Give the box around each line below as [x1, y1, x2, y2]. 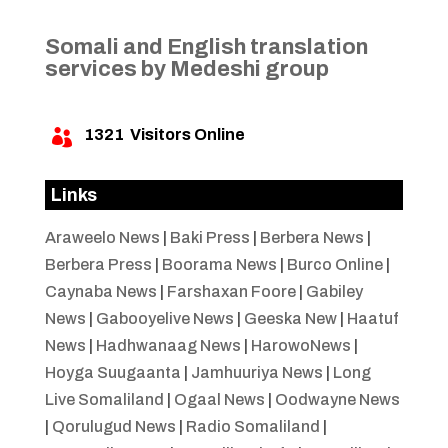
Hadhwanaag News [95, 337, 241, 355]
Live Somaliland [44, 391, 164, 409]
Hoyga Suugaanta [44, 364, 181, 382]
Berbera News [259, 229, 364, 247]
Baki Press [169, 229, 250, 247]
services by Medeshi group [44, 57, 329, 82]
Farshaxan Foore [166, 283, 296, 301]
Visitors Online [123, 126, 245, 144]
